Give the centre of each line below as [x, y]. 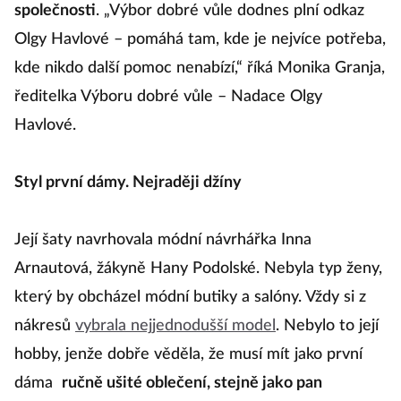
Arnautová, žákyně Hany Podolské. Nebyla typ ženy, [198, 269]
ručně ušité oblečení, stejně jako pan [192, 383]
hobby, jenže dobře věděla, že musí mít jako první [188, 354]
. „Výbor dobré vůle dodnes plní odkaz [230, 11]
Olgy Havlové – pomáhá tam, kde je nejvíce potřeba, [200, 39]
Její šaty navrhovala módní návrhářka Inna [163, 240]
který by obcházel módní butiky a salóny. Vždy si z [190, 297]
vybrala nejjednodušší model [175, 326]
